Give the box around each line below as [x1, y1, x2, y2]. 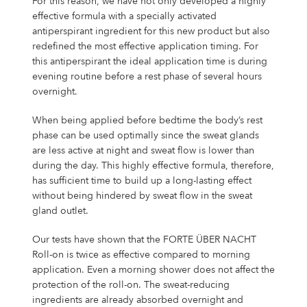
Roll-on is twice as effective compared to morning [32, 249, 250, 260]
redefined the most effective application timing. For [32, 41, 258, 51]
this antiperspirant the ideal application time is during [32, 56, 267, 66]
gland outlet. [32, 206, 88, 216]
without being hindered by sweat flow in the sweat [32, 191, 252, 201]
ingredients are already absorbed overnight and [32, 295, 243, 305]
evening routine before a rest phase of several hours [32, 71, 262, 82]
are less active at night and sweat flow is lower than [32, 145, 254, 156]
